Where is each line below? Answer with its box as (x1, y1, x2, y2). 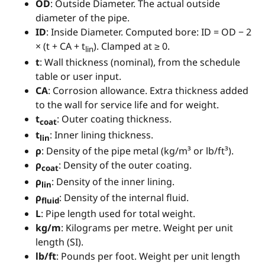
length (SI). (35, 235, 83, 248)
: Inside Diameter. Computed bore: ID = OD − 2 (46, 25, 251, 38)
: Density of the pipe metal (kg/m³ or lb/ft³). (41, 144, 234, 158)
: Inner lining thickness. (50, 128, 153, 142)
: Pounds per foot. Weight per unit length (56, 249, 240, 263)
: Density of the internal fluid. (59, 190, 189, 204)
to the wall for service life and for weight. (35, 98, 219, 111)
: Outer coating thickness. (57, 112, 172, 125)
